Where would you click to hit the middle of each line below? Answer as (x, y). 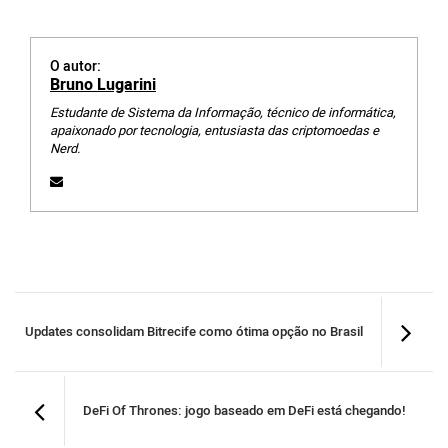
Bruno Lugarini (103, 84)
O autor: (75, 66)
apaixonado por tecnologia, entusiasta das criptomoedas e (214, 130)
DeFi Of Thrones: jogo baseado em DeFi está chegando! (244, 410)
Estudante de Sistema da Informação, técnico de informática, (223, 112)
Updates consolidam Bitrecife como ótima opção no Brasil (194, 331)
